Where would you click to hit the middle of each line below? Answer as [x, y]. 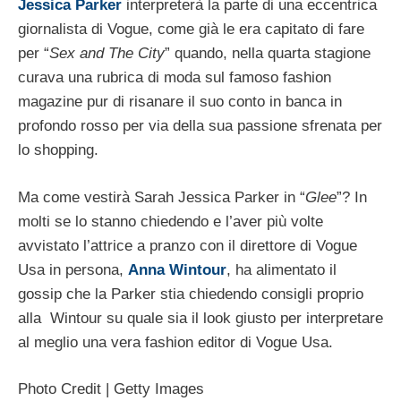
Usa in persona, [73, 269]
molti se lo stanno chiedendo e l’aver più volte [171, 221]
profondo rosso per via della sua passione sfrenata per [200, 126]
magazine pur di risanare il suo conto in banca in [180, 102]
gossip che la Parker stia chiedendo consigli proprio [191, 294]
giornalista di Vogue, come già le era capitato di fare [191, 30]
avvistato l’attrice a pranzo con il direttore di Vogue [188, 245]
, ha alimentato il [282, 269]
